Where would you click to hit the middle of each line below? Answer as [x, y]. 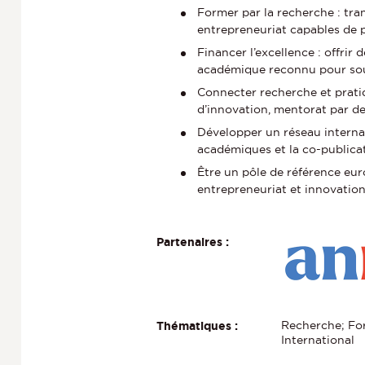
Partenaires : [193, 242]
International [318, 339]
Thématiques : [197, 326]
